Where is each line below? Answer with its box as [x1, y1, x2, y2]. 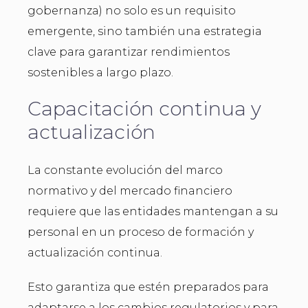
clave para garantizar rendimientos [27, 45, 230, 58]
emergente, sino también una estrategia [27, 24, 262, 38]
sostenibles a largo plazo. [27, 65, 173, 79]
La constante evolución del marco [27, 163, 223, 177]
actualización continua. [27, 245, 162, 259]
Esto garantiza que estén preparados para [27, 280, 269, 294]
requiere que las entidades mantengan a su [27, 204, 278, 218]
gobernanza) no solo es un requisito [27, 3, 236, 17]
